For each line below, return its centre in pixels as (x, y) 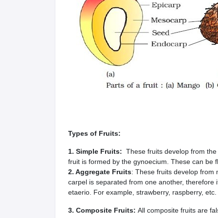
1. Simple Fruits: (96, 151)
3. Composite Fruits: (103, 210)
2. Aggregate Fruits (100, 172)
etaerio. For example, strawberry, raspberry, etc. (142, 192)
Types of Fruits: (94, 133)
